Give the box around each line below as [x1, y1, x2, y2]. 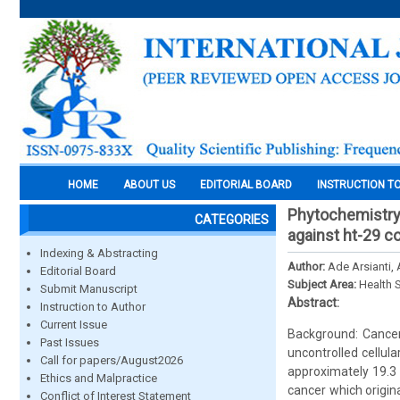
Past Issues [40, 336, 99, 349]
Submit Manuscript [40, 282, 137, 296]
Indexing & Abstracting [40, 246, 158, 260]
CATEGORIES [195, 212, 269, 227]
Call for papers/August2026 [40, 354, 183, 367]
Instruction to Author [40, 300, 146, 313]
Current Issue [40, 318, 107, 331]
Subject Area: [287, 278, 359, 291]
